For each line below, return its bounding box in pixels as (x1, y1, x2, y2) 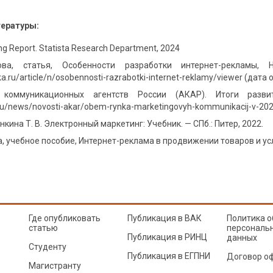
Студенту (28, 242, 66, 252)
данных (226, 233, 257, 243)
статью (28, 223, 58, 233)
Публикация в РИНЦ (127, 232, 207, 242)
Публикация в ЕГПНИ (127, 251, 210, 261)
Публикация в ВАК (127, 213, 202, 223)
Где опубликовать (28, 213, 101, 223)
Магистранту (28, 261, 81, 271)
